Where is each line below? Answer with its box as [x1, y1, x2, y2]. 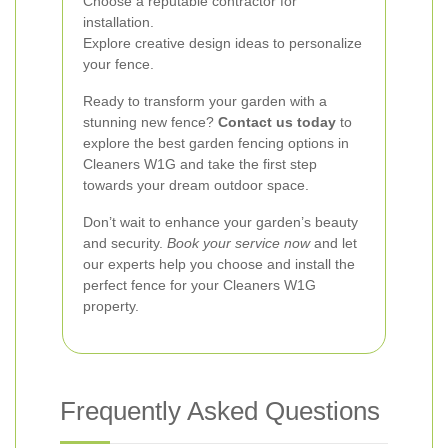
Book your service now [167, 235, 310, 251]
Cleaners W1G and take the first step [83, 156, 317, 172]
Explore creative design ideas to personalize [83, 35, 362, 51]
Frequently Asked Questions [60, 396, 380, 426]
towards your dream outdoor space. [83, 177, 309, 193]
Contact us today [218, 114, 336, 130]
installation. [83, 14, 154, 30]
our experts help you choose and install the [83, 256, 355, 272]
